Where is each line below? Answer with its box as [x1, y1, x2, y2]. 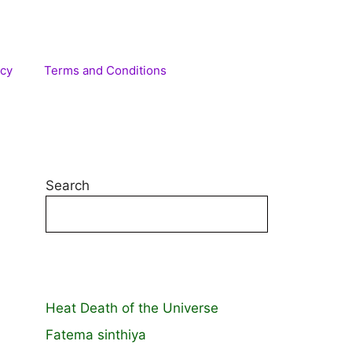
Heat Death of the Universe [46, 300, 218, 316]
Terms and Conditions [44, 63, 167, 78]
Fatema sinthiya [46, 326, 146, 343]
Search [46, 178, 90, 193]
